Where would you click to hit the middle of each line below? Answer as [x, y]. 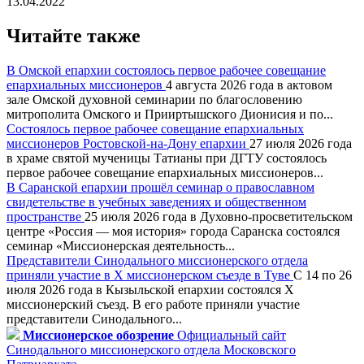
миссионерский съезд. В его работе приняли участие [153, 304]
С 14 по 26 [323, 275]
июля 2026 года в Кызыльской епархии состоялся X [150, 289]
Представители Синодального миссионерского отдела [157, 260]
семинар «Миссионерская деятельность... [121, 245]
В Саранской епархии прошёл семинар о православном [160, 187]
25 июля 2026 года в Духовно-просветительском [219, 216]
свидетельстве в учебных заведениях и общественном [156, 201]
